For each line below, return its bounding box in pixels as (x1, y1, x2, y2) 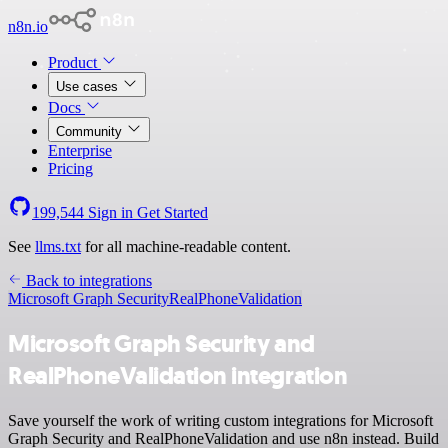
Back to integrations (22, 272, 152, 289)
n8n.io (8, 18, 48, 35)
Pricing (48, 160, 93, 177)
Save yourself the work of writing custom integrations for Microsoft (8, 411, 433, 429)
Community (56, 124, 126, 139)
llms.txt (35, 238, 81, 255)
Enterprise (48, 142, 112, 159)
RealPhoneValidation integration (8, 359, 348, 392)
